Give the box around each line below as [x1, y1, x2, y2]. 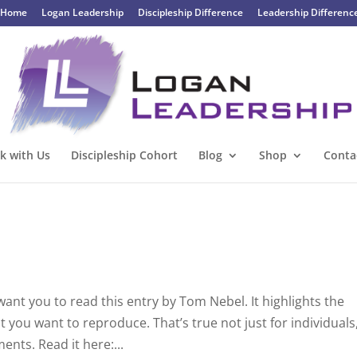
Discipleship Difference [137, 6, 243, 19]
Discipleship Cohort [70, 147, 178, 163]
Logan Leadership [41, 6, 124, 19]
